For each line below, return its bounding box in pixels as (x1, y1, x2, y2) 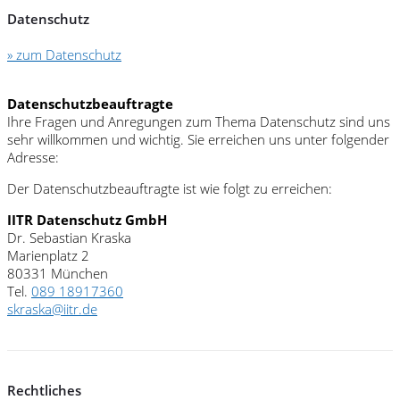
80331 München (7, 263, 108, 282)
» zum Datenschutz (7, 45, 121, 63)
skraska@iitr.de (7, 299, 97, 318)
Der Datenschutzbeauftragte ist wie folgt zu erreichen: (7, 179, 332, 197)
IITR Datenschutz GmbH (7, 210, 167, 229)
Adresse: (7, 147, 59, 166)
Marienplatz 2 (7, 246, 89, 264)
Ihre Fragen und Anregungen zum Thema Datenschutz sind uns (7, 112, 390, 130)
